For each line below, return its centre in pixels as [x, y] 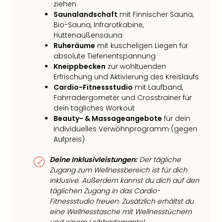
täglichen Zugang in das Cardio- [105, 191]
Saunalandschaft [85, 14]
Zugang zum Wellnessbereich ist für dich [118, 170]
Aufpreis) [69, 139]
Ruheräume [74, 46]
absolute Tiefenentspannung [105, 56]
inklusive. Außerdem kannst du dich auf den [124, 180]
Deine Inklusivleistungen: [93, 160]
